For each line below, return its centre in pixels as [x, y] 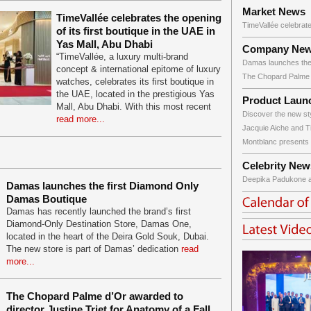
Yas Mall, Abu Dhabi [104, 44]
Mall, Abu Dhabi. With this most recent [134, 107]
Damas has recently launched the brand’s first [99, 211]
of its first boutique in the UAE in [136, 31]
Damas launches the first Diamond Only [102, 186]
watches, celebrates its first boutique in [135, 82]
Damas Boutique [47, 199]
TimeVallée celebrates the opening [139, 18]
